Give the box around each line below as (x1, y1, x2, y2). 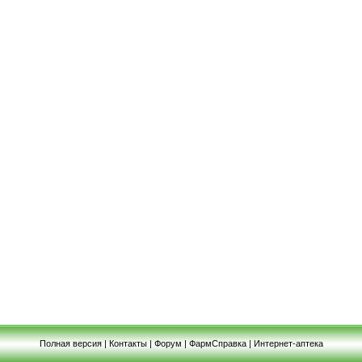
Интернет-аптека (253, 339, 323, 348)
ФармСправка (188, 339, 246, 348)
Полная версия (39, 339, 102, 348)
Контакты (108, 339, 147, 348)
